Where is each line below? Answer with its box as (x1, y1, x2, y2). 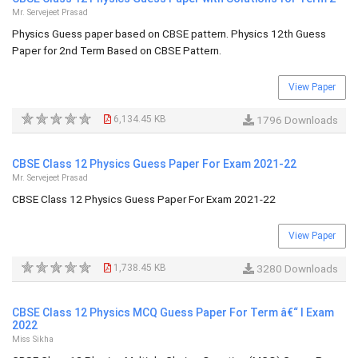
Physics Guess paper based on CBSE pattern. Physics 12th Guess (12, 27, 326, 40)
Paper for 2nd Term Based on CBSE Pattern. (12, 44, 221, 57)
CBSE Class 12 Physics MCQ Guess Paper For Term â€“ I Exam (12, 306, 334, 319)
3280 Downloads (254, 262, 338, 275)
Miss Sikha (12, 334, 54, 344)
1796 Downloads (254, 113, 338, 126)
